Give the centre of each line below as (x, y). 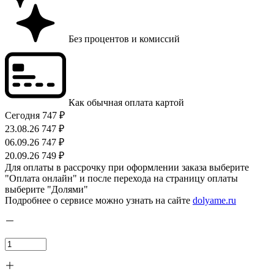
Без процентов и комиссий (124, 39)
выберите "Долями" (46, 190)
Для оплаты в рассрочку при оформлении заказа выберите (127, 168)
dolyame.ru (214, 201)
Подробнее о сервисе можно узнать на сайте (99, 201)
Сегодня (22, 116)
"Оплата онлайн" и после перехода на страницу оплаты (121, 179)
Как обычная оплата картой (126, 103)
